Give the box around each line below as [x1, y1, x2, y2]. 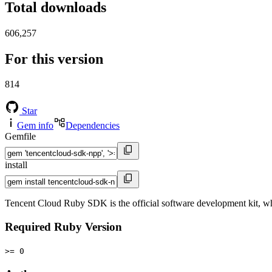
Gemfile [5, 131, 36, 142]
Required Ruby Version [5, 220, 122, 234]
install [5, 160, 27, 171]
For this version [5, 50, 103, 67]
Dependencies [66, 120, 120, 131]
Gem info [17, 120, 53, 131]
